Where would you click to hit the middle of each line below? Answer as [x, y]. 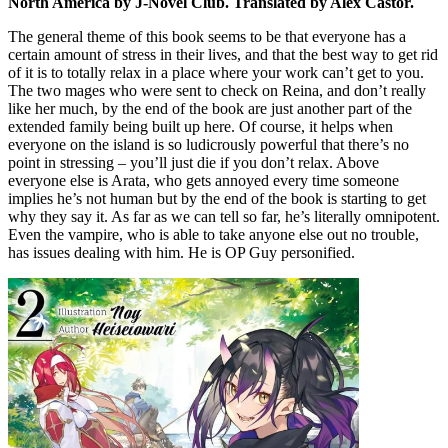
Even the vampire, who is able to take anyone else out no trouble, [213, 235]
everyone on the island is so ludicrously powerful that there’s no [208, 145]
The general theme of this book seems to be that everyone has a [207, 37]
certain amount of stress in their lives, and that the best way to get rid [223, 55]
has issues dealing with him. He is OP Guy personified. [181, 253]
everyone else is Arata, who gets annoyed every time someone [203, 181]
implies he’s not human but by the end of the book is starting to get [217, 199]
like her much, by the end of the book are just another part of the [210, 109]
